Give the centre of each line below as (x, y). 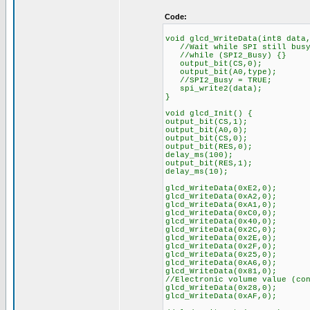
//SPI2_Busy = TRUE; (218, 80)
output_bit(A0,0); (206, 130)
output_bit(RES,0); (209, 147)
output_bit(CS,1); (206, 122)
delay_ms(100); (199, 155)
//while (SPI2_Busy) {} (226, 55)
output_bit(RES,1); (209, 163)
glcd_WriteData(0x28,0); (221, 288)
